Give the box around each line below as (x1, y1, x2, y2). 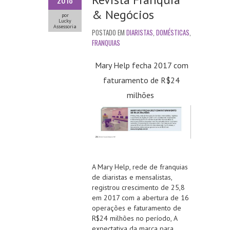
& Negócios (92, 7, 154, 23)
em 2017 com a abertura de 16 (92, 193, 189, 203)
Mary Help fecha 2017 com (94, 60, 188, 71)
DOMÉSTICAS (156, 27, 189, 38)
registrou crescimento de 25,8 (92, 183, 185, 193)
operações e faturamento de (92, 203, 181, 213)
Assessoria (53, 23, 76, 30)
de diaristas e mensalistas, (92, 172, 172, 182)
